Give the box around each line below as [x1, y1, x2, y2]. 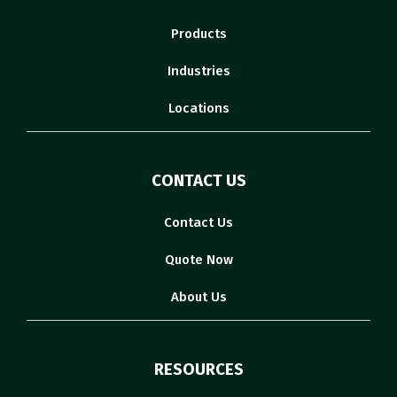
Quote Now [164, 251, 233, 268]
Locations [167, 99, 230, 116]
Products [170, 25, 227, 42]
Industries [167, 62, 230, 79]
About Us [170, 288, 227, 305]
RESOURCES [153, 359, 244, 379]
